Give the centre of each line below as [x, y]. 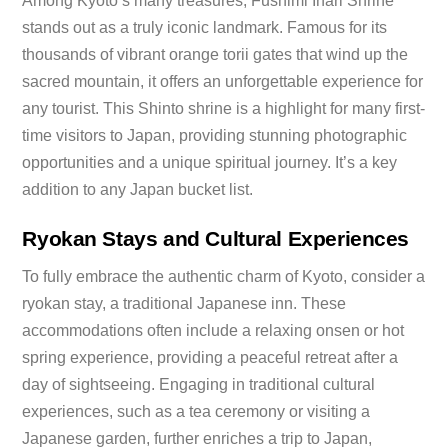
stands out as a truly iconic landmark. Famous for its [205, 27]
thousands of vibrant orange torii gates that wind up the [215, 54]
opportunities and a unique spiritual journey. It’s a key [210, 162]
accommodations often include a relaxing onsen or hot [213, 331]
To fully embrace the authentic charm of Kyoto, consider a [224, 277]
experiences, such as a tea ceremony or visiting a [196, 412]
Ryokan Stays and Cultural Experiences [216, 238]
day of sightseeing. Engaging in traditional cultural [199, 385]
